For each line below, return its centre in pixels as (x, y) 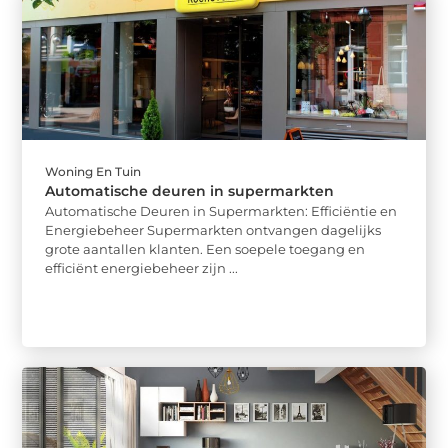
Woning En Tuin (93, 171)
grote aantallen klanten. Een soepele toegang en (205, 248)
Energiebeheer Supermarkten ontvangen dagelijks (213, 229)
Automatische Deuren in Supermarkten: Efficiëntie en (221, 210)
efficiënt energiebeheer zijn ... (142, 267)
